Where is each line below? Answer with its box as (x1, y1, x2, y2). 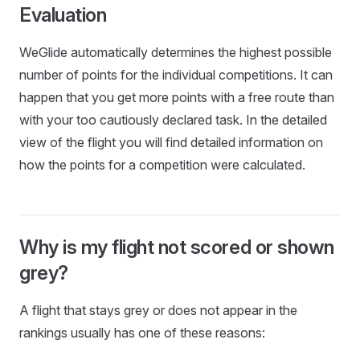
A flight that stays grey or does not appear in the (19, 302, 297, 318)
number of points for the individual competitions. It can (19, 67, 333, 83)
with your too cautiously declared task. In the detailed (19, 112, 327, 128)
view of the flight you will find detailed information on (19, 134, 323, 150)
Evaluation (19, 3, 107, 27)
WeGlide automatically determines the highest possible (19, 44, 332, 60)
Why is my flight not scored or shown (19, 235, 334, 259)
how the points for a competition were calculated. (19, 157, 305, 173)
